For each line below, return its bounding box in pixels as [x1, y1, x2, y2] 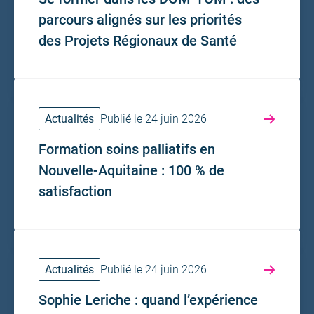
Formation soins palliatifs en [39, 140, 215, 158]
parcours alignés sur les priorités [39, 11, 242, 28]
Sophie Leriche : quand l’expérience [39, 291, 258, 308]
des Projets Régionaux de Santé [39, 32, 237, 49]
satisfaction [39, 182, 112, 200]
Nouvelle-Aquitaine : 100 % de [39, 161, 224, 179]
